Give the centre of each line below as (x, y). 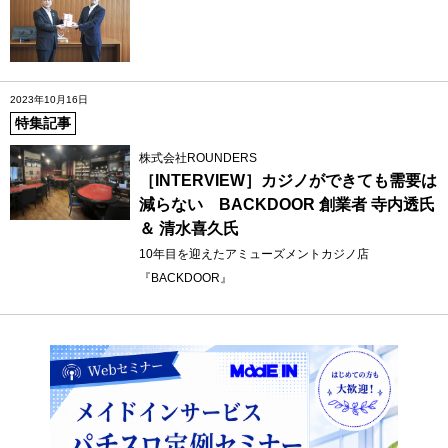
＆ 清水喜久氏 (188, 229)
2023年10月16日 (49, 100)
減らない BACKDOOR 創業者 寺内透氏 (286, 205)
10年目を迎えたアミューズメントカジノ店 (253, 254)
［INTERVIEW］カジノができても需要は (287, 181)
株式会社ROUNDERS (197, 158)
